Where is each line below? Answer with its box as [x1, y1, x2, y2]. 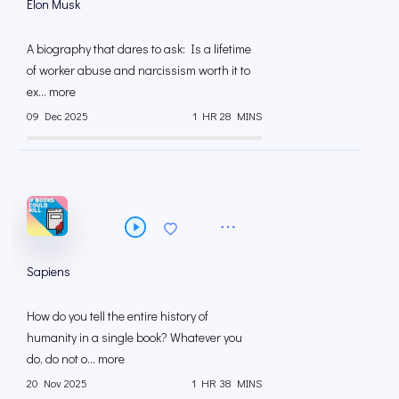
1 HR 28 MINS [192, 109, 262, 124]
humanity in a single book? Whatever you [27, 328, 242, 346]
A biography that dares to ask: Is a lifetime [27, 39, 251, 57]
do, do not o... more [27, 349, 125, 367]
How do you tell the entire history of [27, 306, 208, 324]
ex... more [27, 82, 76, 100]
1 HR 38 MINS [191, 376, 262, 391]
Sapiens [27, 262, 70, 280]
